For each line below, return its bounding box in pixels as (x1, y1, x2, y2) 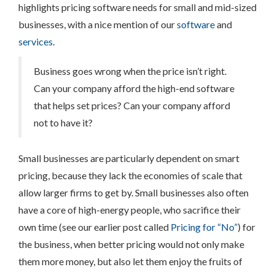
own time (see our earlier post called (18, 221, 171, 233)
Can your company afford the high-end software (34, 82, 234, 94)
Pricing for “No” (171, 221, 238, 233)
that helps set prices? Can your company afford (34, 99, 230, 111)
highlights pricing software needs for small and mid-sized (18, 1, 257, 13)
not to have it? (34, 117, 93, 128)
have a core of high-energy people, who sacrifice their (18, 204, 241, 215)
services (18, 36, 53, 47)
